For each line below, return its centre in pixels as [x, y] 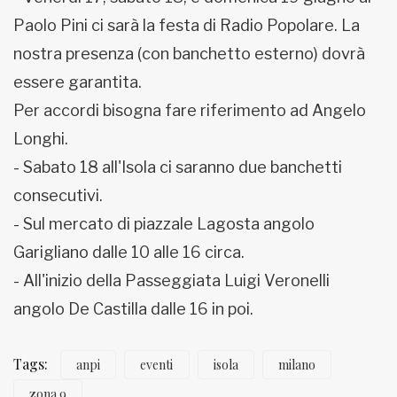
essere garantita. [78, 82]
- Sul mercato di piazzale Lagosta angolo [164, 224]
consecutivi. [58, 196]
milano [296, 365]
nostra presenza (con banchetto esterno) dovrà [189, 54]
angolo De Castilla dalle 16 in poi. [133, 309]
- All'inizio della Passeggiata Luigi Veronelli [171, 281]
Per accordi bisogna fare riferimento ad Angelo [190, 111]
